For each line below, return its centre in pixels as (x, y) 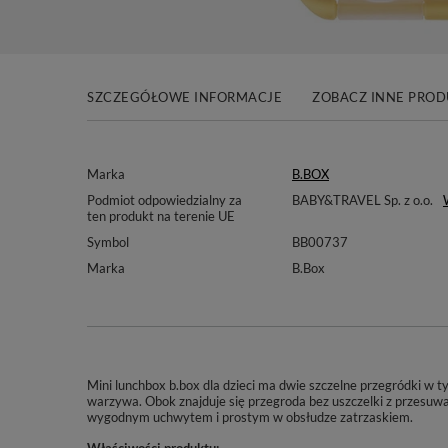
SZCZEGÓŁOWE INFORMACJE (184, 97)
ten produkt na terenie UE (161, 216)
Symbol (108, 242)
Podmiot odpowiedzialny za (164, 200)
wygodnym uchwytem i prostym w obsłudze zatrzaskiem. (250, 417)
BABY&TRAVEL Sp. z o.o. (362, 200)
